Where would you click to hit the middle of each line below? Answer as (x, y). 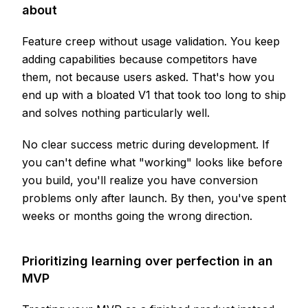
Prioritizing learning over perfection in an (147, 261)
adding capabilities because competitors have (140, 59)
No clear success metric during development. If (146, 145)
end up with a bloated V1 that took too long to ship (154, 95)
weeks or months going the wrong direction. (137, 216)
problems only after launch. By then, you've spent (154, 198)
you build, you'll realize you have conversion (140, 180)
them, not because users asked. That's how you (148, 77)
